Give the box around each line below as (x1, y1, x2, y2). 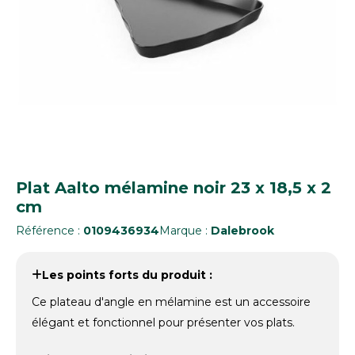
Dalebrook (211, 223, 274, 238)
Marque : (159, 223, 211, 238)
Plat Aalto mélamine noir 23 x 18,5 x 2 (16, 177, 331, 197)
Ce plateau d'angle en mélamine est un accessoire (32, 294, 311, 309)
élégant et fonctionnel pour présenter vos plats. (32, 315, 295, 330)
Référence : (16, 223, 83, 238)
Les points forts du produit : (42, 267, 212, 282)
